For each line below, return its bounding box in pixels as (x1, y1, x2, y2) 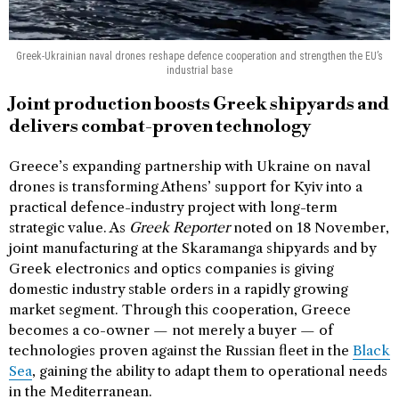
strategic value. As (9, 218, 129, 236)
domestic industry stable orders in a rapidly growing (9, 280, 348, 297)
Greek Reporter (129, 218, 230, 236)
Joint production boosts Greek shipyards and (9, 93, 389, 116)
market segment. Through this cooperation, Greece (9, 300, 351, 318)
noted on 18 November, (230, 218, 389, 236)
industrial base (167, 63, 232, 77)
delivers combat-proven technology (9, 115, 311, 138)
